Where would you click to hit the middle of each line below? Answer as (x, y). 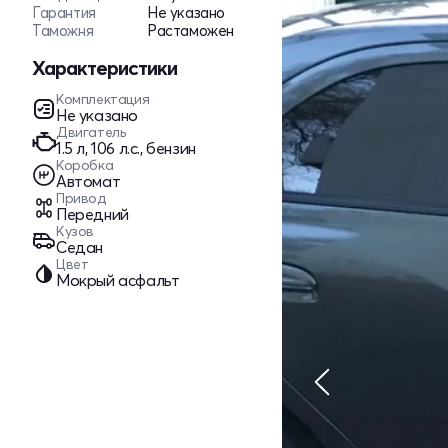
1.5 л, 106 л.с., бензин (126, 148)
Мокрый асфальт (118, 280)
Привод (81, 198)
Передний (92, 214)
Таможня (63, 30)
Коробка (85, 165)
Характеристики (104, 67)
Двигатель (91, 132)
